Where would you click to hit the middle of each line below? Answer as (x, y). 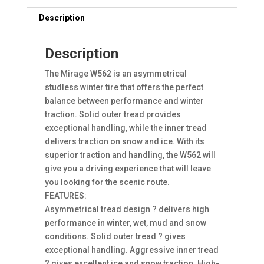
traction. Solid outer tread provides (113, 115)
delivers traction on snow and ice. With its (124, 142)
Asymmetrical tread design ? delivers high (127, 209)
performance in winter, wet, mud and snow (125, 223)
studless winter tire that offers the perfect (124, 88)
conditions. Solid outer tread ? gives (115, 237)
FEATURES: (65, 196)
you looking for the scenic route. (107, 182)
